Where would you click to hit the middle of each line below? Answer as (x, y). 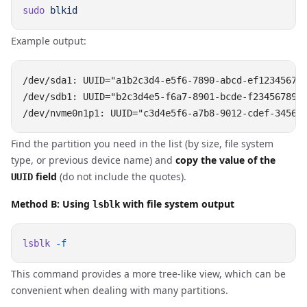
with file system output (177, 204)
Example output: (49, 41)
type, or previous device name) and (93, 160)
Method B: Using (52, 204)
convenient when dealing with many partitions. (120, 290)
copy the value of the (225, 160)
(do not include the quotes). (122, 176)
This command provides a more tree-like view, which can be (148, 274)
